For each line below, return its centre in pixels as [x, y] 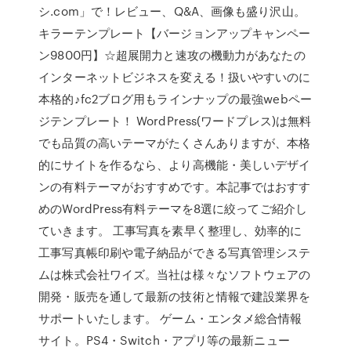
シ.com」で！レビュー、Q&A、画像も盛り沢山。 [172, 11]
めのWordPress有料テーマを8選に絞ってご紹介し [173, 208]
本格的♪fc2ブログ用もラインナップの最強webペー [175, 99]
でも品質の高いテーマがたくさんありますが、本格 [175, 143]
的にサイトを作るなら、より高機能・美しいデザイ [175, 165]
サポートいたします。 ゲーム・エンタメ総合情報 [170, 318]
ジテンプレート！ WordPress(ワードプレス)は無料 [175, 121]
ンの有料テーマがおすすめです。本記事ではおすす [175, 186]
